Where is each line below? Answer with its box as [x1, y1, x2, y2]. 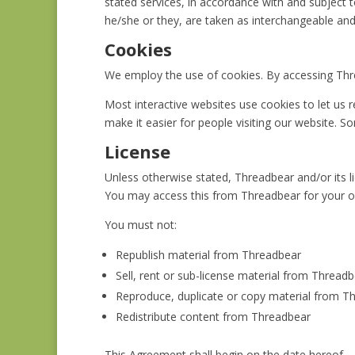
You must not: [105, 217, 177, 232]
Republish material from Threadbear [116, 247, 301, 262]
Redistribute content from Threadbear [116, 309, 311, 324]
